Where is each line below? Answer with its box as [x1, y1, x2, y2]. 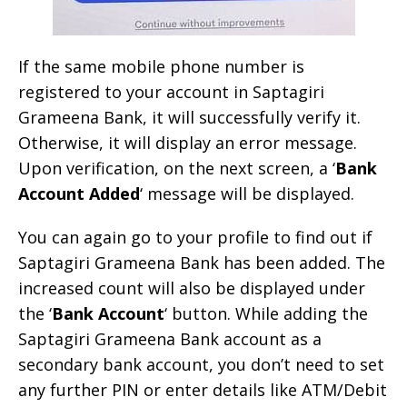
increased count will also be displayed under [18, 277, 365, 300]
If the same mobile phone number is [18, 55, 304, 78]
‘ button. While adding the [164, 303, 368, 325]
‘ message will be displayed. [140, 183, 354, 205]
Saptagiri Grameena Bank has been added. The [18, 252, 385, 274]
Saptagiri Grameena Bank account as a [18, 328, 322, 351]
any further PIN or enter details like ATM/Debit [18, 379, 387, 402]
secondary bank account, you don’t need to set [18, 353, 384, 376]
